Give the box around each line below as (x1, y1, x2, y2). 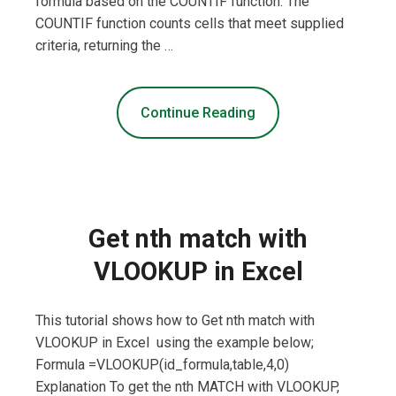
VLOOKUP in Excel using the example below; (35, 334, 314, 352)
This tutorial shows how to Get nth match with (35, 312, 315, 330)
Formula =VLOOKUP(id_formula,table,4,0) (35, 356, 289, 374)
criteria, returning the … (35, 37, 173, 55)
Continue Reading (141, 104, 255, 122)
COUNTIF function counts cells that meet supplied (35, 15, 344, 33)
